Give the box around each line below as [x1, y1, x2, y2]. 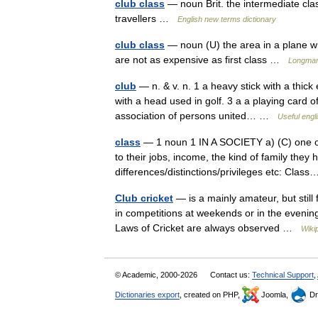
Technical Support [252, 270, 314, 279]
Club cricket [115, 192, 173, 204]
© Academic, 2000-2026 [115, 270, 199, 279]
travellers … [115, 13, 177, 24]
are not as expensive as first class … [115, 54, 288, 65]
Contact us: [210, 270, 252, 279]
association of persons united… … [115, 110, 278, 121]
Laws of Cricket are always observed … [115, 222, 301, 234]
